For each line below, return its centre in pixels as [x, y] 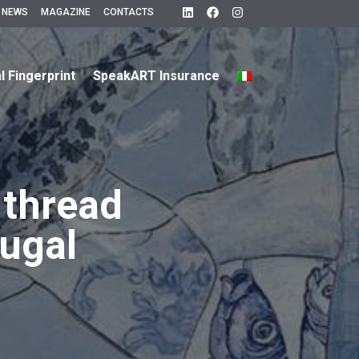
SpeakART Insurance [156, 75]
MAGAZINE [65, 12]
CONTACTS [128, 12]
